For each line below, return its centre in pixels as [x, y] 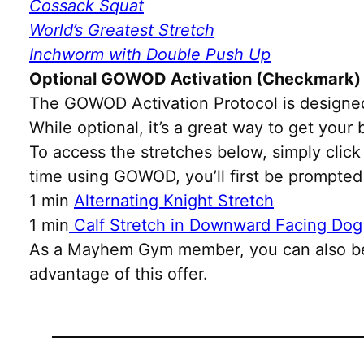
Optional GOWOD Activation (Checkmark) [195, 78]
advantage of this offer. [119, 273]
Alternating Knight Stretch [174, 200]
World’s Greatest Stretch [122, 30]
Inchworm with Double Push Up [150, 54]
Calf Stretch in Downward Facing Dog [216, 225]
